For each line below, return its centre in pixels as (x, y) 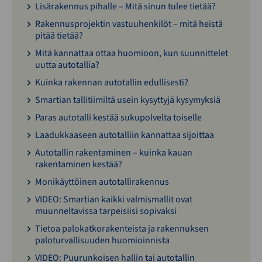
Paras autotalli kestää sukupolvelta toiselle (118, 118)
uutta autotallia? (67, 65)
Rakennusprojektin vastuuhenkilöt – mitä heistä (129, 24)
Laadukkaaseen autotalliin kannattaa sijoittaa (125, 135)
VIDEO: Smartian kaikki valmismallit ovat (114, 200)
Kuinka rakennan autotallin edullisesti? (112, 83)
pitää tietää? (59, 36)
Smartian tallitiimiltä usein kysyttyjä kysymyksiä (128, 100)
